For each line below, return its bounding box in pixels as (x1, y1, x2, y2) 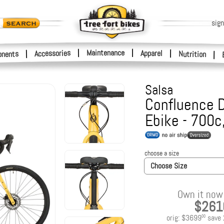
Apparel (140, 47, 163, 59)
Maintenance (86, 47, 124, 58)
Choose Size (150, 160, 187, 171)
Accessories (34, 47, 71, 59)
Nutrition (178, 48, 206, 60)
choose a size (144, 148, 179, 157)
